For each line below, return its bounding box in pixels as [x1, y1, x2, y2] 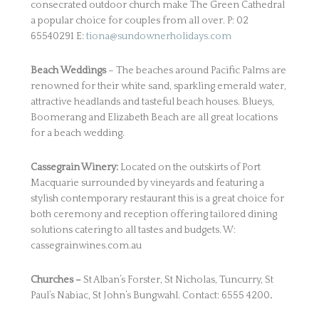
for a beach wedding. [30, 127, 125, 139]
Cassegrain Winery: [30, 162, 120, 173]
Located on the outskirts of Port [120, 162, 261, 173]
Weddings [60, 65, 106, 76]
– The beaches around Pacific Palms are [105, 65, 286, 76]
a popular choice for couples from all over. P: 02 [30, 15, 249, 26]
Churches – [30, 274, 83, 286]
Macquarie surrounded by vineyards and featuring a [30, 177, 264, 189]
